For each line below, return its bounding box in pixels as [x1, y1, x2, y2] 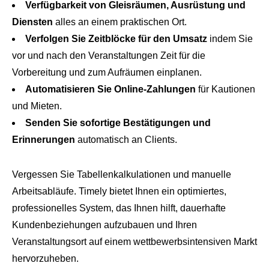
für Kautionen [196, 84, 255, 95]
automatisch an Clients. [75, 134, 177, 145]
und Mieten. [12, 101, 67, 112]
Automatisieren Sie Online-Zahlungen [25, 84, 196, 95]
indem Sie [207, 34, 253, 44]
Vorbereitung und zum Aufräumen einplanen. [12, 67, 202, 78]
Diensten [12, 17, 53, 28]
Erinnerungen [12, 134, 75, 145]
